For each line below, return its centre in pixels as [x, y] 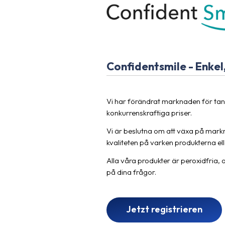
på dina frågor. [131, 172]
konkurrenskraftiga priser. [149, 113]
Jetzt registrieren [164, 209]
